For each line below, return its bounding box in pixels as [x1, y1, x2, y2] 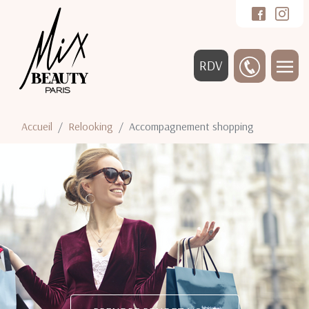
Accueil [21, 119, 52, 133]
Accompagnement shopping [129, 119, 254, 133]
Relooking [68, 119, 113, 133]
